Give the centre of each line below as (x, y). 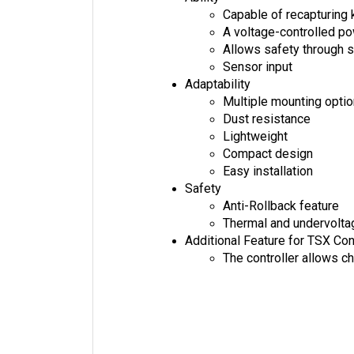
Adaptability (218, 85)
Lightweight (255, 137)
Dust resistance (267, 119)
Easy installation (268, 171)
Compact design (268, 154)
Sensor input (258, 67)
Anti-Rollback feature (281, 206)
